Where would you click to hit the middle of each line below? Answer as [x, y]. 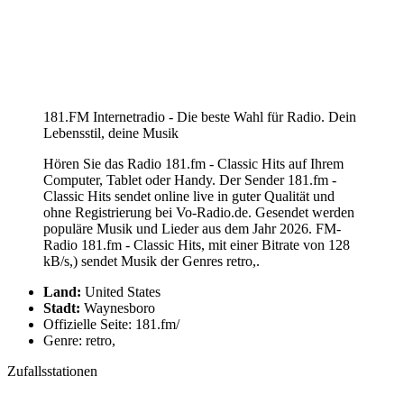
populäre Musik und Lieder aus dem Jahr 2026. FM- [192, 228]
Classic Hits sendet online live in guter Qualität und [189, 196]
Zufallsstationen [52, 371]
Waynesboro [118, 308]
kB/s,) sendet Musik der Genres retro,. [151, 261]
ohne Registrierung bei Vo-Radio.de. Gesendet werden [199, 212]
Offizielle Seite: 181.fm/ [111, 324]
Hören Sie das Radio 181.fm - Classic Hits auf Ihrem [193, 163]
